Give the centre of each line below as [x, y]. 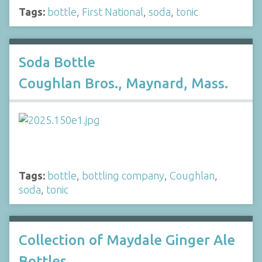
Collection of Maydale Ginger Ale [127, 240]
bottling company [123, 175]
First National [113, 11]
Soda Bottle [57, 62]
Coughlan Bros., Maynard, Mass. [123, 83]
